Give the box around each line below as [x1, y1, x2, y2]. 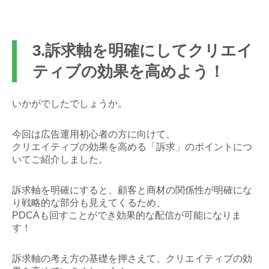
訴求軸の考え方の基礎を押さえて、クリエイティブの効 [12, 253, 252, 264]
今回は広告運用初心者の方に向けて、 [12, 129, 175, 140]
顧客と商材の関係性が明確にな [118, 185, 252, 196]
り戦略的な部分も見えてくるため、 [12, 198, 166, 208]
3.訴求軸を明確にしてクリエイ [32, 41, 253, 60]
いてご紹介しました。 [12, 154, 108, 165]
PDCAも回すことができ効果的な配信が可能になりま [12, 210, 241, 221]
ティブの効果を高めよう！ [32, 62, 225, 81]
